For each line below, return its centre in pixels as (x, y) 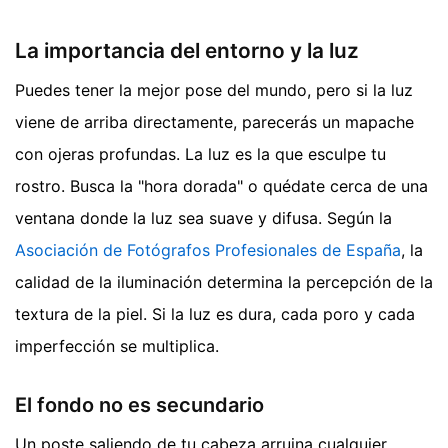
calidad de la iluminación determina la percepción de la (224, 282)
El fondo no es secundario (139, 405)
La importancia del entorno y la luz (187, 51)
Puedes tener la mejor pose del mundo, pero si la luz (214, 90)
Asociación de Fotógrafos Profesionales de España (208, 250)
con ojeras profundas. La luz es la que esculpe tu (200, 154)
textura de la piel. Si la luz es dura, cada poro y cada (215, 314)
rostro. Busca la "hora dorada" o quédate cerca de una (221, 186)
